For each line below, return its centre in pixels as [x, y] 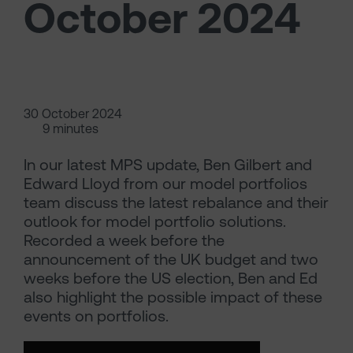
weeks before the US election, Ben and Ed [171, 278]
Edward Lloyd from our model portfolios [165, 184]
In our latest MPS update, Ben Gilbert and [168, 165]
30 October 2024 [73, 114]
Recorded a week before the [124, 240]
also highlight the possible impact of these [173, 297]
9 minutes [71, 129]
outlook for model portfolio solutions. [155, 221]
